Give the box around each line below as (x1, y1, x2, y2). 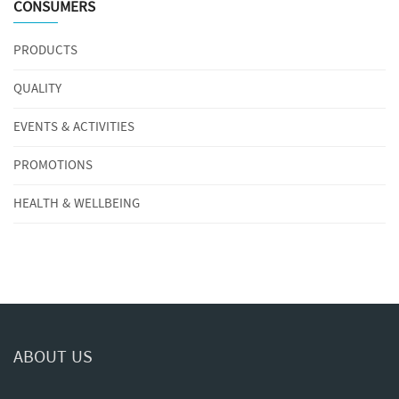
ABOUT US (13, 343, 93, 373)
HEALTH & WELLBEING (13, 193, 140, 216)
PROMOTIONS (13, 155, 93, 177)
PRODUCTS (13, 40, 77, 62)
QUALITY (13, 78, 61, 101)
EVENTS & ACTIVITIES (13, 117, 134, 139)
